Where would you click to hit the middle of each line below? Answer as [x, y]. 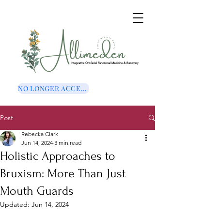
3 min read [68, 143]
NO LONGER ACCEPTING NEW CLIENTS [83, 88]
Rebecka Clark [40, 134]
